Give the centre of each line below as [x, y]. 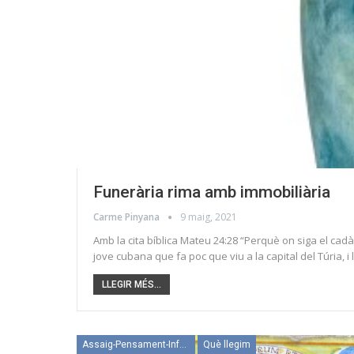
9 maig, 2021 [209, 217]
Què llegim [227, 345]
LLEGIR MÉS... [132, 284]
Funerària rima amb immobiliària [212, 192]
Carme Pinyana [128, 217]
